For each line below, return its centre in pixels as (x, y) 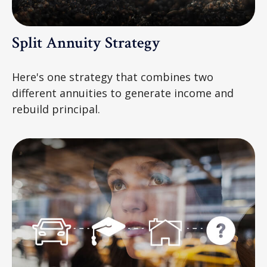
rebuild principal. (56, 109)
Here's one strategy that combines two (113, 77)
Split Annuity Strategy (86, 42)
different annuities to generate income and (123, 93)
